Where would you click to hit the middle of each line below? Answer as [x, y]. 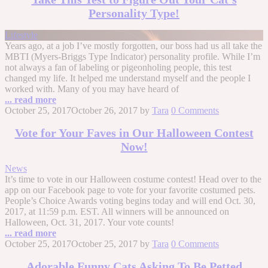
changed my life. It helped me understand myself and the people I [128, 78]
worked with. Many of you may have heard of [92, 89]
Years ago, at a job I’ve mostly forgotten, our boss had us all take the [133, 46]
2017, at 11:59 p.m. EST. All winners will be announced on [117, 212]
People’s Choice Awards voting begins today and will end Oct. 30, [130, 201]
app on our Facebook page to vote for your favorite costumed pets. [130, 190]
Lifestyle [21, 35]
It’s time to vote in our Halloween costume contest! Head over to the [133, 179]
